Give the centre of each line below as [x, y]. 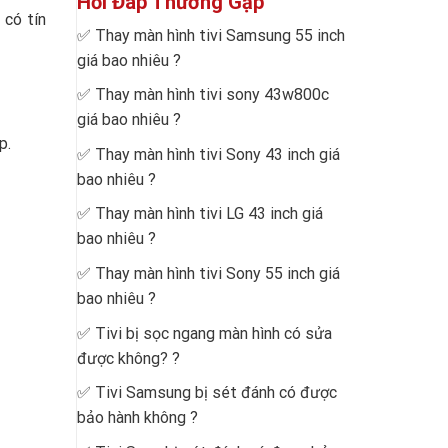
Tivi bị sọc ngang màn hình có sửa [213, 333]
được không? [122, 358]
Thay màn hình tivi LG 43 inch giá [209, 214]
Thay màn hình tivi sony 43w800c [212, 95]
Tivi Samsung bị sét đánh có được [216, 393]
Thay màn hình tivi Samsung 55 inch [220, 35]
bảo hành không [131, 418]
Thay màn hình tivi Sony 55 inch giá [217, 274]
